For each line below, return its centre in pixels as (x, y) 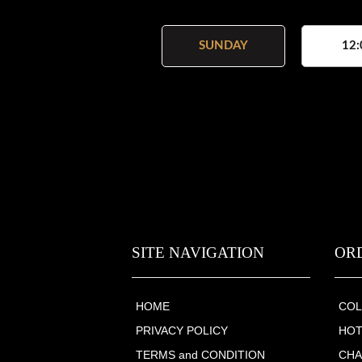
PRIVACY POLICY (181, 331)
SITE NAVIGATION (198, 253)
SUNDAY (223, 46)
